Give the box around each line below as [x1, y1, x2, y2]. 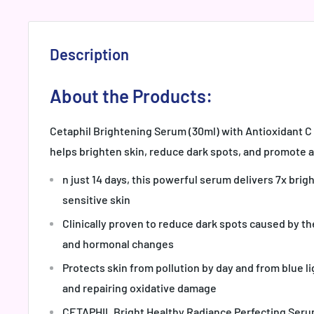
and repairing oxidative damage [62, 281, 217, 295]
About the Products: [50, 85, 212, 107]
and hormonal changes [62, 237, 174, 251]
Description [50, 45, 129, 64]
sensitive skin [62, 193, 130, 207]
